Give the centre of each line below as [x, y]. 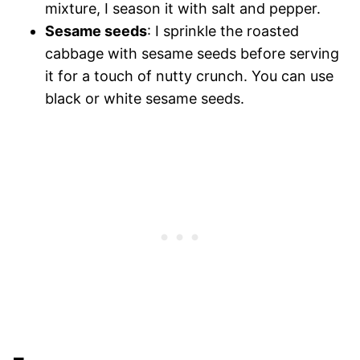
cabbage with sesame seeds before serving [192, 53]
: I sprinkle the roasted [223, 31]
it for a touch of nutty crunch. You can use [189, 76]
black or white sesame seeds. [145, 98]
